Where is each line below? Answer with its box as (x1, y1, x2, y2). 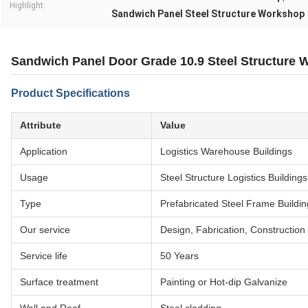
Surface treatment (20, 276, 98, 288)
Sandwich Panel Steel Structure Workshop (111, 8, 305, 20)
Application (20, 146, 67, 157)
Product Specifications (11, 87, 130, 100)
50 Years (160, 250, 199, 262)
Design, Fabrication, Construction (160, 224, 305, 236)
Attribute (20, 120, 61, 131)
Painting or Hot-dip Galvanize (160, 276, 287, 288)
